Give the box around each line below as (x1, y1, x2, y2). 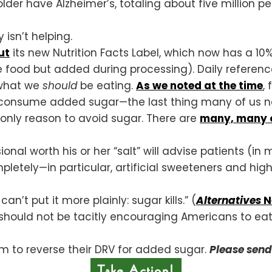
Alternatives (196, 192, 263, 208)
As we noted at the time (136, 78, 263, 93)
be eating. (77, 78, 136, 93)
